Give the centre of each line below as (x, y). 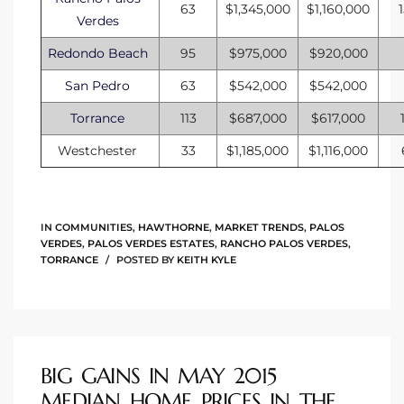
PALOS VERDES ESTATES (151, 244)
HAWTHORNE (174, 228)
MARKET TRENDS (259, 228)
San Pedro (98, 85)
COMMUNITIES (94, 228)
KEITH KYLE (207, 260)
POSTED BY (145, 260)
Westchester (98, 150)
